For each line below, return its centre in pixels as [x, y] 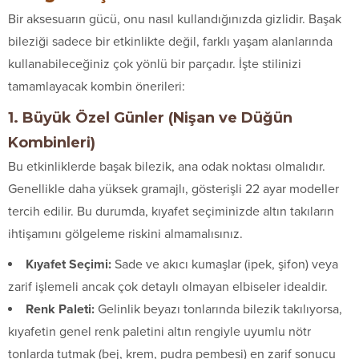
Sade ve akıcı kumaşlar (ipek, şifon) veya [225, 264]
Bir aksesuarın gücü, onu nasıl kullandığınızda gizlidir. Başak [175, 19]
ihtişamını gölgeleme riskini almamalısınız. [125, 234]
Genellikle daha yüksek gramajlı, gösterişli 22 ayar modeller [173, 189]
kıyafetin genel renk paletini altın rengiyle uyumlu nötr [159, 331]
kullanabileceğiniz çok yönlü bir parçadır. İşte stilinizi [155, 64]
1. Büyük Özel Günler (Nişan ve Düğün [150, 117]
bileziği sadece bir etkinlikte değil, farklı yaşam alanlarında [170, 41]
